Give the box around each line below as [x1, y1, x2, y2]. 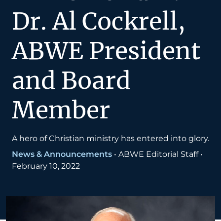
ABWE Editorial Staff [118, 149, 198, 159]
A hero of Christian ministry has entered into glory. [12, 134, 209, 144]
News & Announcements [12, 149, 112, 159]
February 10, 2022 [12, 161, 80, 171]
